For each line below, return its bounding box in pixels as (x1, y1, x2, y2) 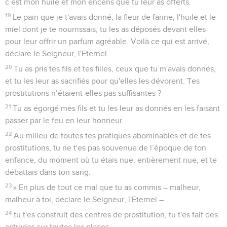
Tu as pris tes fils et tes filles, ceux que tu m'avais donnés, (14, 64, 216, 73)
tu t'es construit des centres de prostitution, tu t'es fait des (14, 210, 218, 219)
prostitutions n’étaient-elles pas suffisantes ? (5, 89, 161, 97)
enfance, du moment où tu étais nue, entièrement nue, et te (5, 156, 217, 164)
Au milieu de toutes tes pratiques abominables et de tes (14, 131, 211, 140)
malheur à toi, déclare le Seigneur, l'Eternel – (5, 195, 164, 204)
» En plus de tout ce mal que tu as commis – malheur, (13, 183, 201, 192)
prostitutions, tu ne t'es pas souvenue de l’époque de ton (5, 143, 206, 152)
